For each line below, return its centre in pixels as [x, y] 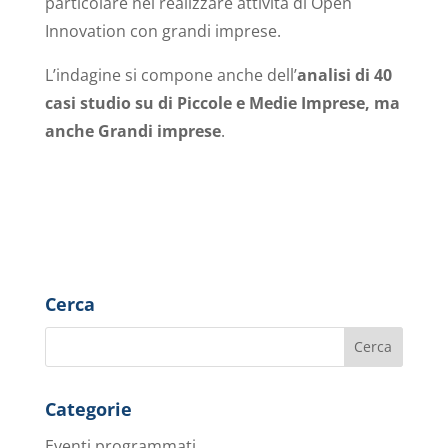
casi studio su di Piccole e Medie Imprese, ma [222, 102]
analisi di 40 [344, 74]
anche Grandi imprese [132, 130]
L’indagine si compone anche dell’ [170, 74]
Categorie [88, 408]
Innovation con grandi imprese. [162, 30]
